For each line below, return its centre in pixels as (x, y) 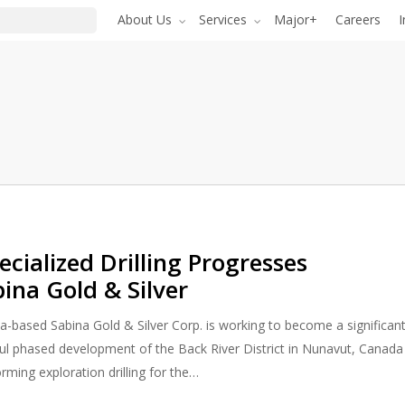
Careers (358, 20)
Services (223, 20)
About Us (145, 20)
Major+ (296, 20)
